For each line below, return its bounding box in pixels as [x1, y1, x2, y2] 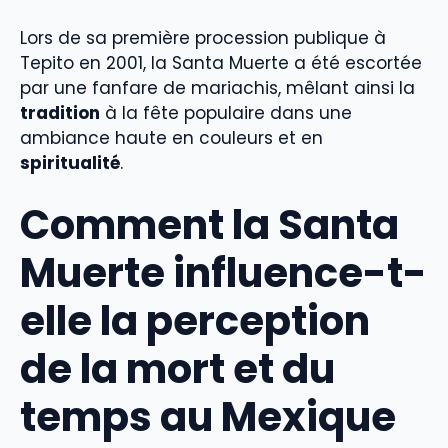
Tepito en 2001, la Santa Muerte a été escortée [20, 50, 422, 75]
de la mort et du [20, 341, 335, 398]
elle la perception [20, 293, 370, 350]
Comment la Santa [20, 197, 399, 254]
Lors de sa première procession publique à [20, 25, 386, 50]
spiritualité [20, 150, 120, 175]
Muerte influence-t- [20, 245, 427, 302]
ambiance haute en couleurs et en [20, 125, 323, 150]
